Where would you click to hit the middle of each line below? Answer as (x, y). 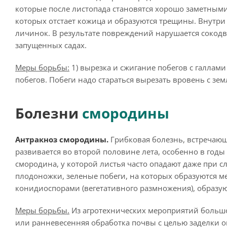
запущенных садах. (51, 45)
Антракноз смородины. (62, 139)
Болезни (49, 113)
